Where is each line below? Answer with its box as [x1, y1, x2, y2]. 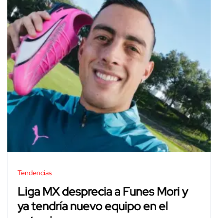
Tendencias [18, 168, 52, 177]
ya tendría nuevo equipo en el [18, 199, 168, 214]
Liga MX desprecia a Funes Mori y [18, 184, 188, 200]
